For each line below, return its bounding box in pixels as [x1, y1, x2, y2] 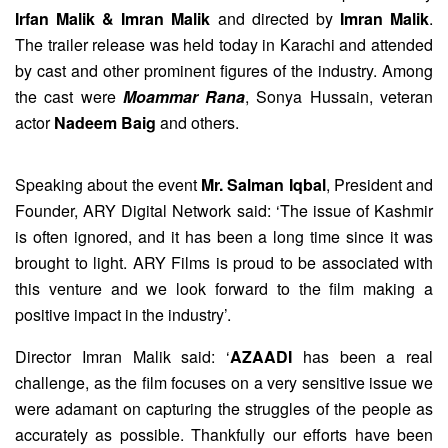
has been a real [292, 345, 433, 369]
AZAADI [230, 345, 292, 369]
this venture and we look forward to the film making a [15, 277, 433, 301]
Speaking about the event [15, 173, 201, 197]
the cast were [15, 85, 123, 109]
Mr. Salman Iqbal [201, 173, 326, 197]
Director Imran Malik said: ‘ [15, 345, 230, 369]
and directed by [210, 7, 340, 31]
